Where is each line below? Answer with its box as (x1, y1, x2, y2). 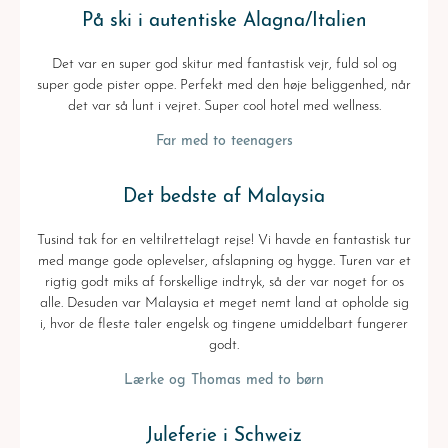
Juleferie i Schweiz (146, 427, 302, 446)
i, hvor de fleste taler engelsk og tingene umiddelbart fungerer (40, 317, 408, 332)
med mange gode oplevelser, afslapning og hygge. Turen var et (37, 254, 411, 269)
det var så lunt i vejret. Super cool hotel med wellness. (67, 98, 381, 114)
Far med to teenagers (155, 134, 293, 149)
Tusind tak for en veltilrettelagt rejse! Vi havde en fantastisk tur (37, 233, 411, 248)
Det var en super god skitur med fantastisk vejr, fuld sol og (51, 56, 397, 72)
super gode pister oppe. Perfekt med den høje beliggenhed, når (37, 77, 411, 93)
